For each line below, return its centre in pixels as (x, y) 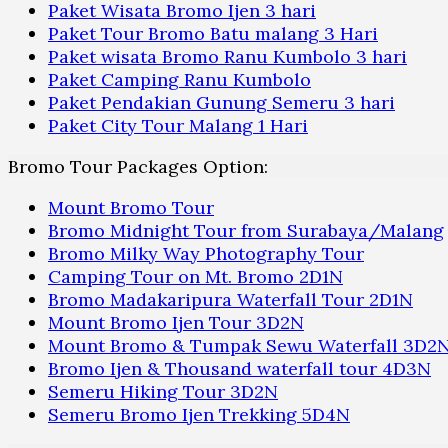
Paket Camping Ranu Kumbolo (179, 80)
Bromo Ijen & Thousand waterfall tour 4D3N (239, 369)
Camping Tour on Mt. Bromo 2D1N (195, 277)
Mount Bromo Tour (131, 208)
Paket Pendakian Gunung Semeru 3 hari (221, 103)
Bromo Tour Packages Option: (138, 167)
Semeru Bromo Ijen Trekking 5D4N (199, 415)
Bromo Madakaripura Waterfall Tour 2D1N (230, 300)
